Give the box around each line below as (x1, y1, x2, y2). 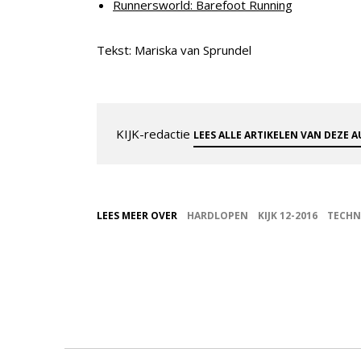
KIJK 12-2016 (258, 208, 317, 222)
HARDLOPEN (187, 208, 248, 222)
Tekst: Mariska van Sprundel (97, 41, 251, 58)
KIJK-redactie (116, 125, 193, 142)
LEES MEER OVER (97, 208, 177, 222)
